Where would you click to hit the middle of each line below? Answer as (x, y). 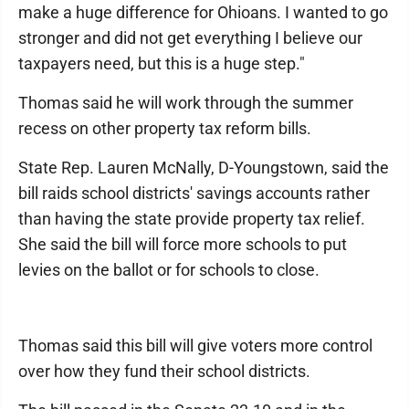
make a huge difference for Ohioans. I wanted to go (203, 12)
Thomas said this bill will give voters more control (195, 346)
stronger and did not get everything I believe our (190, 38)
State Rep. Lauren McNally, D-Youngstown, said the (204, 168)
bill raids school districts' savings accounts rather (194, 193)
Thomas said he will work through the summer (186, 103)
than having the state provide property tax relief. (192, 219)
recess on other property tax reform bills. (165, 128)
